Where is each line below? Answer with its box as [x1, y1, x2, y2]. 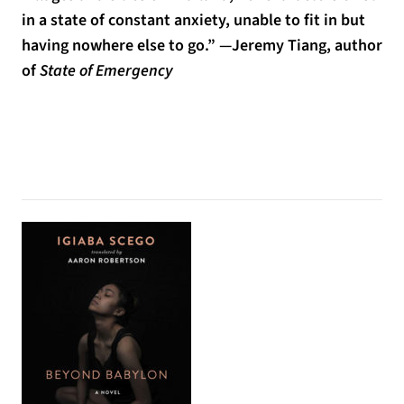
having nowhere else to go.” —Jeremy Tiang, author [22, 34, 382, 57]
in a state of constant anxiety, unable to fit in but [22, 9, 365, 32]
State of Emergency [40, 60, 173, 82]
